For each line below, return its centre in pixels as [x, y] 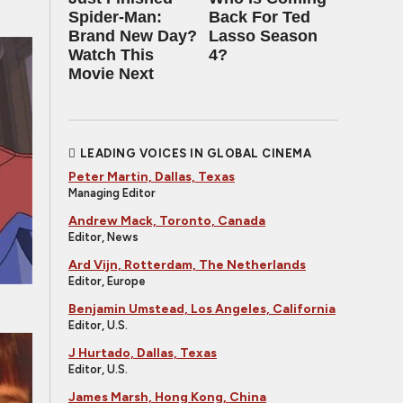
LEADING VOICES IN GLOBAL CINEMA [195, 153]
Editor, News [103, 237]
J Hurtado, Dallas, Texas [143, 353]
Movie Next [111, 74]
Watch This [111, 55]
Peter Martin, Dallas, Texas [152, 177]
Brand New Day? [133, 36]
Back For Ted [260, 17]
